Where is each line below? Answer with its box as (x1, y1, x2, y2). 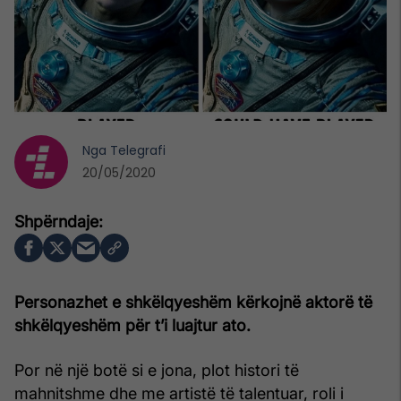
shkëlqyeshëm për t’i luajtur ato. (14, 315, 251, 335)
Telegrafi (110, 141, 166, 159)
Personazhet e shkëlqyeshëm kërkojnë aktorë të (14, 292, 372, 311)
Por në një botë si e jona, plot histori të (14, 360, 299, 380)
